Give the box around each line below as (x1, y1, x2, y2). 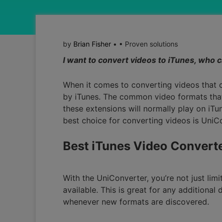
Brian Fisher (73, 40, 111, 49)
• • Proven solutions (111, 40, 178, 49)
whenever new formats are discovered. (63, 197, 209, 207)
